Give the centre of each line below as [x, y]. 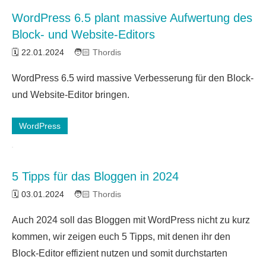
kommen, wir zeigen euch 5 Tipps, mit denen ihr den [121, 236]
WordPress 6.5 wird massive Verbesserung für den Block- [133, 78]
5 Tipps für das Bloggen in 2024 [95, 176]
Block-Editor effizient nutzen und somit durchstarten [120, 253]
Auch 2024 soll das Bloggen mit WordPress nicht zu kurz [131, 220]
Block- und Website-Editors [83, 34]
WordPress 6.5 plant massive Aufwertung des [132, 18]
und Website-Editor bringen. [71, 94]
